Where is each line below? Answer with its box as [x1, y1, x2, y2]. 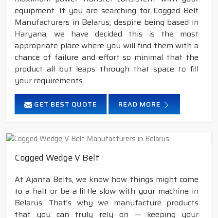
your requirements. [15, 74, 84, 87]
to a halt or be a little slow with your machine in [15, 184, 199, 197]
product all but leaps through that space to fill [15, 63, 199, 75]
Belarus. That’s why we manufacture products [15, 196, 199, 209]
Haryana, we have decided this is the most [15, 28, 199, 40]
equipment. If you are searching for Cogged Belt [15, 4, 199, 17]
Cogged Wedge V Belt [15, 150, 99, 164]
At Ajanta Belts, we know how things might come [15, 173, 199, 185]
